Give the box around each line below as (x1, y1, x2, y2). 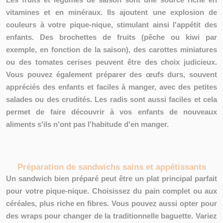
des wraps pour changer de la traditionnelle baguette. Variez (6, 212, 217, 220)
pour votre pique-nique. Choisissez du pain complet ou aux (6, 187, 217, 195)
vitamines (6, 8, 44, 16)
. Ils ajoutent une (100, 8, 170, 16)
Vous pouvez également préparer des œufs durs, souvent (6, 70, 217, 79)
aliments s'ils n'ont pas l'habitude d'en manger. (6, 120, 169, 128)
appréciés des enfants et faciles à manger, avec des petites (6, 83, 217, 91)
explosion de (170, 8, 217, 16)
